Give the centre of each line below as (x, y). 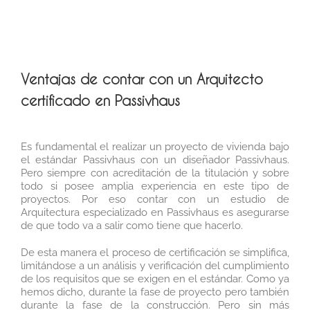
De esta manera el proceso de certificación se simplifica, (155, 252)
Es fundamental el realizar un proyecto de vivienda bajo (155, 146)
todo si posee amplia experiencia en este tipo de (155, 186)
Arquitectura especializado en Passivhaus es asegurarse (155, 212)
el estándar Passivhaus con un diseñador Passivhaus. (155, 159)
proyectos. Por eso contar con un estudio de (155, 199)
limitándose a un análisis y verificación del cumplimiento (155, 265)
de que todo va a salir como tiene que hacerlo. (132, 225)
